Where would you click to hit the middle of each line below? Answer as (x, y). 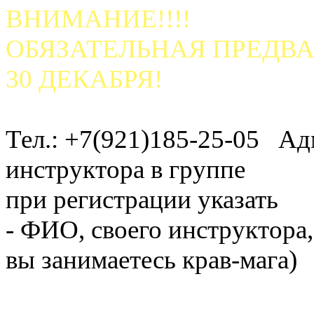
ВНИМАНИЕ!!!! (98, 18)
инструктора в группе (125, 169)
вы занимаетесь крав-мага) (155, 259)
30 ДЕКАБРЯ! (84, 78)
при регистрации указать (142, 199)
